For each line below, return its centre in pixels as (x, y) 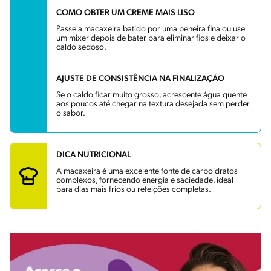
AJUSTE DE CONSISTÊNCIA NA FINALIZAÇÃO (140, 79)
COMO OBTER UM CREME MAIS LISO (126, 13)
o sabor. (71, 114)
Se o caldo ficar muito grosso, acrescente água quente (152, 96)
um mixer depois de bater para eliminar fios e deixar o (151, 39)
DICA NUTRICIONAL (93, 155)
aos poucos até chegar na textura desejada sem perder (153, 105)
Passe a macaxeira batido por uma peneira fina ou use (151, 30)
